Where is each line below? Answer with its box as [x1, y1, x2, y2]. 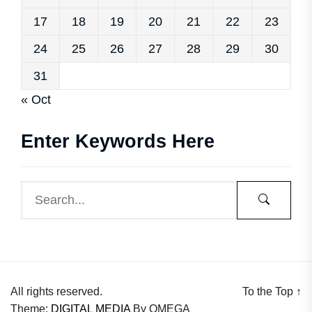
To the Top [242, 286, 296, 297]
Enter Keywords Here [21, 131, 214, 152]
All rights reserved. [10, 286, 102, 297]
